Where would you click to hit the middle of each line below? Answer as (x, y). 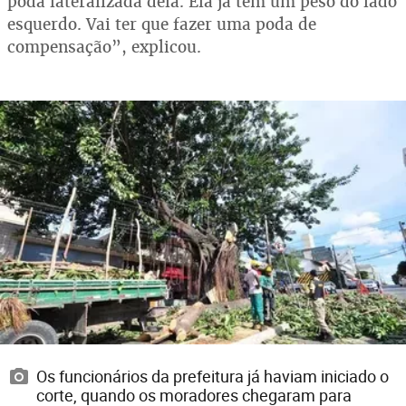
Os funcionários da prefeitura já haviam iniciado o (213, 376)
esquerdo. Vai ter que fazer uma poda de (162, 24)
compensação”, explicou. (104, 47)
